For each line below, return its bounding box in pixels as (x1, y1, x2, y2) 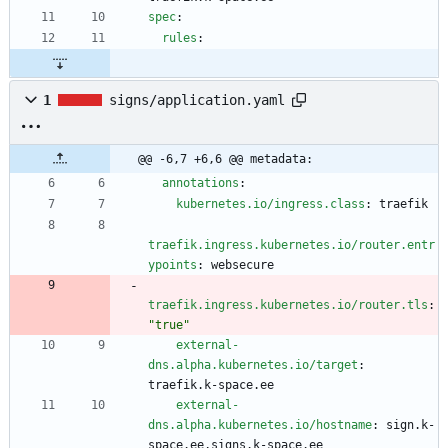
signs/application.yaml (109, 92, 285, 109)
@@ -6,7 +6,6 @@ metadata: (138, 152, 313, 167)
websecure (211, 258, 274, 273)
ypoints (148, 258, 197, 273)
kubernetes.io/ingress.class (176, 197, 365, 212)
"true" (148, 318, 190, 333)
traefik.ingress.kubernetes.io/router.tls (148, 298, 428, 313)
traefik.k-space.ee (148, 378, 274, 393)
